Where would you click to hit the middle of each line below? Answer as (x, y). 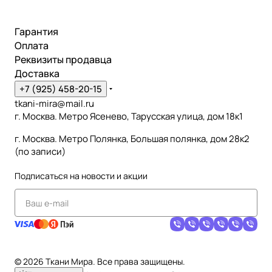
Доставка (37, 73)
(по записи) (40, 151)
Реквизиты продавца (63, 59)
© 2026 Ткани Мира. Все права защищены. (100, 261)
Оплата (32, 46)
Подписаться (42, 176)
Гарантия (36, 32)
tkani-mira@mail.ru (54, 104)
